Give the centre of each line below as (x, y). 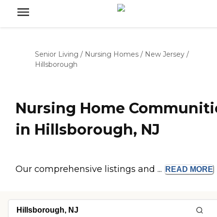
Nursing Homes (112, 54)
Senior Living (57, 54)
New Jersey (165, 54)
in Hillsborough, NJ (88, 130)
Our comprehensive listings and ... (90, 169)
